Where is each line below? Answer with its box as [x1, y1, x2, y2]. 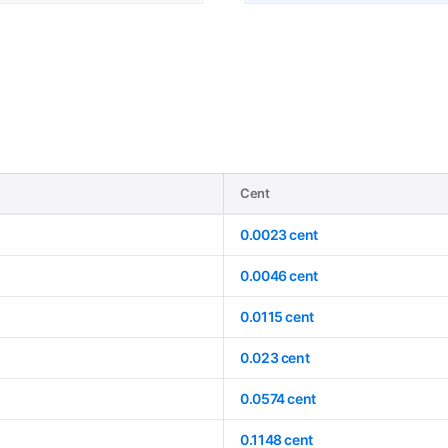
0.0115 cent [240, 307, 314, 325]
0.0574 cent [240, 389, 316, 407]
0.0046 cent [240, 266, 318, 284]
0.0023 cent [240, 225, 318, 243]
